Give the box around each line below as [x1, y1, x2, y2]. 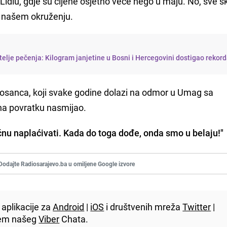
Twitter [182, 201, 211, 213]
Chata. [59, 213, 89, 225]
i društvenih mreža [104, 201, 183, 213]
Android [53, 201, 85, 213]
